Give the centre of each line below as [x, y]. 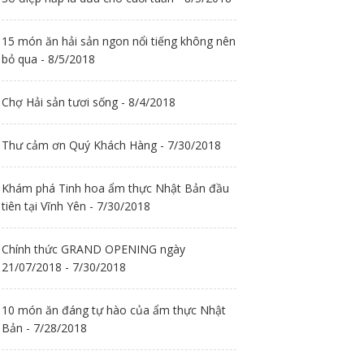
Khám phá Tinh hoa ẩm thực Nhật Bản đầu [115, 188]
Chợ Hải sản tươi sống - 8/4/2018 [89, 102]
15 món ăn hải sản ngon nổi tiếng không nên [119, 41]
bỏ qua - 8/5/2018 [48, 59]
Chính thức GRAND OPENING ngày [93, 249]
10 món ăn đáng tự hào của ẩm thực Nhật [114, 310]
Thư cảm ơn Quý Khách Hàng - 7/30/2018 [111, 145]
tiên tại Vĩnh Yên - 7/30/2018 [76, 206]
